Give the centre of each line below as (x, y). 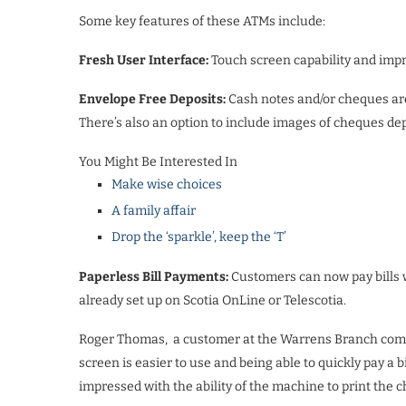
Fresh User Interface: (144, 60)
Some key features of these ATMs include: (202, 21)
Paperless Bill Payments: (154, 276)
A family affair (154, 210)
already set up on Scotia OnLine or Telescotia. (213, 300)
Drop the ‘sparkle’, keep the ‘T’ (199, 237)
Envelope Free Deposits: (152, 99)
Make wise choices (167, 184)
